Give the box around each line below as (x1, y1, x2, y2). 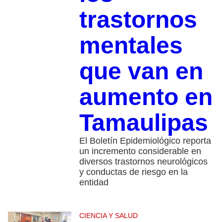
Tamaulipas (79, 110, 208, 136)
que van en (79, 58, 203, 85)
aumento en (79, 84, 213, 111)
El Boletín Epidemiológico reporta (79, 136, 211, 146)
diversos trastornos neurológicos (79, 157, 208, 167)
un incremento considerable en (79, 146, 201, 157)
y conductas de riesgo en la (79, 167, 188, 177)
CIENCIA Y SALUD (79, 212, 138, 220)
